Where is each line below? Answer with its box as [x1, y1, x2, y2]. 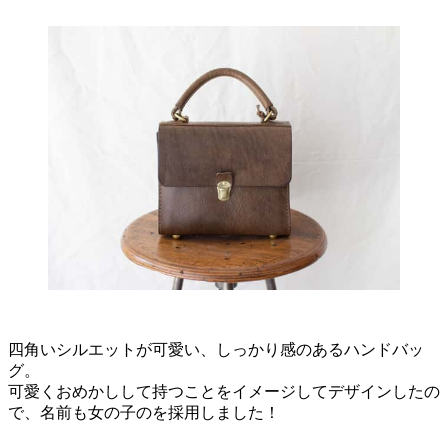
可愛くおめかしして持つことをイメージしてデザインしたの [8, 382, 440, 400]
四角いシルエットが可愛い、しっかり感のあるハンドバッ [8, 340, 424, 358]
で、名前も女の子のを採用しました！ [8, 403, 280, 421]
